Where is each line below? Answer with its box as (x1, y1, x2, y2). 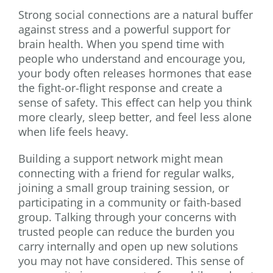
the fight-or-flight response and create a (18, 80, 222, 96)
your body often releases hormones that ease (18, 66, 252, 81)
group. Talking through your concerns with (18, 210, 236, 225)
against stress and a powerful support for (18, 22, 230, 37)
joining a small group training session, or (18, 180, 229, 196)
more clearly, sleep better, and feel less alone (18, 110, 252, 125)
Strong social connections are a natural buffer (18, 7, 253, 23)
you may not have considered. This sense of (18, 253, 244, 269)
